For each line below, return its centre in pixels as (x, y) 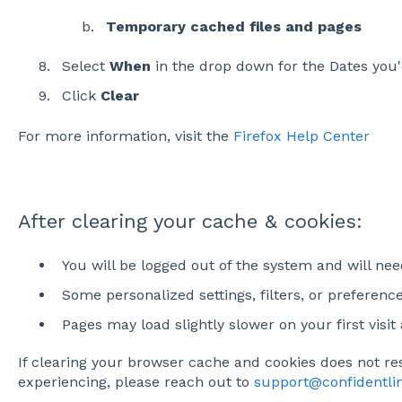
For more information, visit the (125, 135)
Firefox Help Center (301, 135)
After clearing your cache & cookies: (190, 221)
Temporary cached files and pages (233, 26)
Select (85, 66)
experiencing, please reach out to (135, 382)
